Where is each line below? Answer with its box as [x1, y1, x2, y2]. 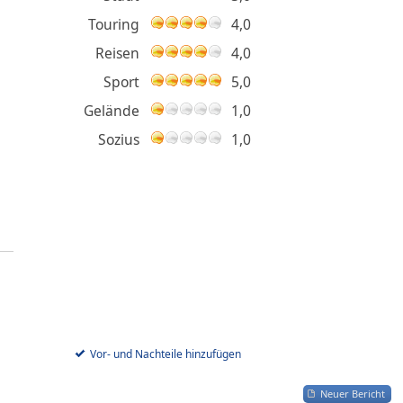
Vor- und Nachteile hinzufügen [89, 346, 241, 362]
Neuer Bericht [320, 387, 385, 400]
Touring [88, 14, 139, 34]
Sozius [98, 130, 139, 149]
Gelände [84, 101, 139, 121]
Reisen [95, 43, 139, 63]
